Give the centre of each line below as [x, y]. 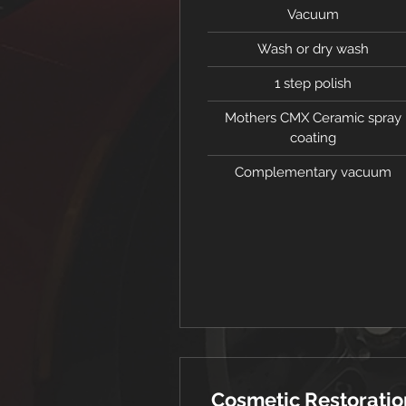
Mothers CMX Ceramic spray [313, 118]
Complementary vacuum [313, 172]
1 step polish [313, 83]
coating [313, 138]
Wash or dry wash [313, 49]
